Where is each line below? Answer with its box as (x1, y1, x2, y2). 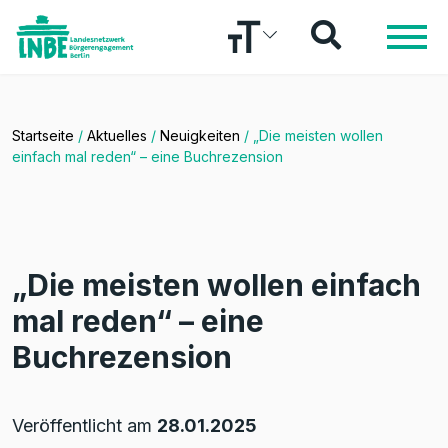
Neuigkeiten (160, 127, 240, 144)
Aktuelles (87, 127, 147, 144)
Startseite (12, 127, 74, 144)
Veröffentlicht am (12, 415, 157, 436)
